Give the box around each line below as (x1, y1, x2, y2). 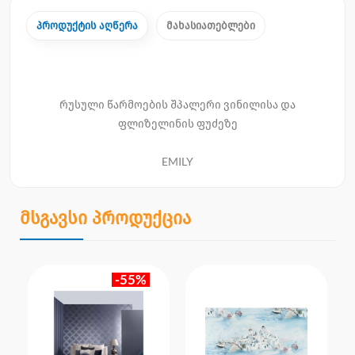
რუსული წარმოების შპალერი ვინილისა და (59, 97, 296, 112)
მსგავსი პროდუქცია (20, 207, 191, 230)
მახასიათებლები (166, 19, 255, 32)
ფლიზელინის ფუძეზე (117, 116, 238, 131)
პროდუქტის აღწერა (36, 19, 138, 32)
